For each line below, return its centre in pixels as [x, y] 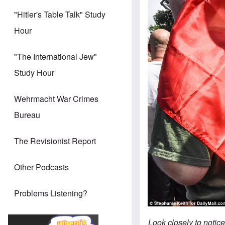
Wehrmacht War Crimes [56, 99]
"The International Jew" [55, 57]
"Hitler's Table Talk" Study [60, 15]
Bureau [27, 115]
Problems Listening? [51, 193]
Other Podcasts [41, 167]
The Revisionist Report [55, 141]
